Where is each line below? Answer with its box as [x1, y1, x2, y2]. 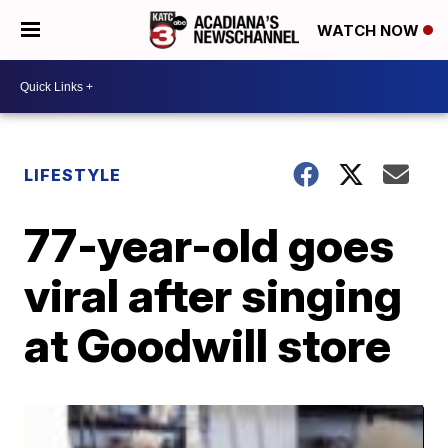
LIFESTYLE [24, 165, 122, 185]
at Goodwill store [24, 317, 392, 373]
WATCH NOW [317, 21, 423, 41]
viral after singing [24, 267, 403, 323]
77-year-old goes [24, 217, 395, 273]
